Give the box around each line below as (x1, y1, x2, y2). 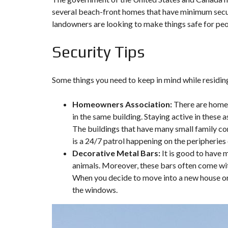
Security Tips (52, 42, 145, 61)
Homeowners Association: (72, 99, 174, 109)
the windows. (72, 184, 118, 194)
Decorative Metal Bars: (72, 148, 160, 158)
